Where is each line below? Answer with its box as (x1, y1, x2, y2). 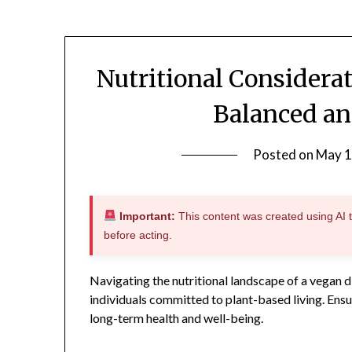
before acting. (104, 229, 173, 242)
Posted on (253, 146, 317, 163)
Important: (116, 210, 176, 223)
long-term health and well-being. (90, 310, 264, 326)
